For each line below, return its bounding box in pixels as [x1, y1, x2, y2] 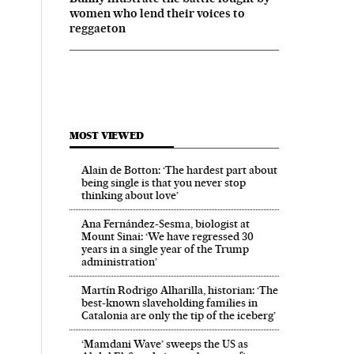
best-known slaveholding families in [81, 296, 258, 309]
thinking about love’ [81, 188, 179, 201]
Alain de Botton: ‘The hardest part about [81, 163, 277, 176]
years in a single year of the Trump [81, 242, 249, 255]
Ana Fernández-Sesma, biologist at [81, 217, 250, 230]
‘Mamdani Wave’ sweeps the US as [81, 337, 248, 350]
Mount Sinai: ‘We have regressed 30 [81, 229, 254, 243]
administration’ [81, 254, 157, 268]
